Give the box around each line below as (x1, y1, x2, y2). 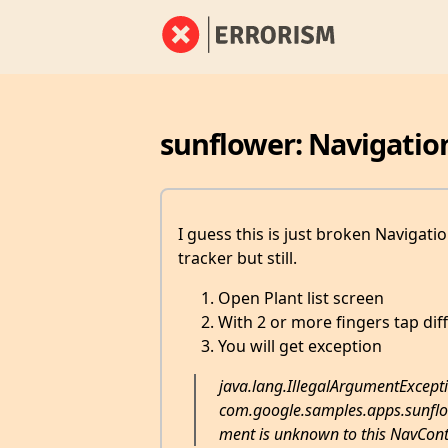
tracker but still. (177, 247, 297, 270)
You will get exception (217, 335, 382, 358)
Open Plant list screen (217, 287, 384, 310)
